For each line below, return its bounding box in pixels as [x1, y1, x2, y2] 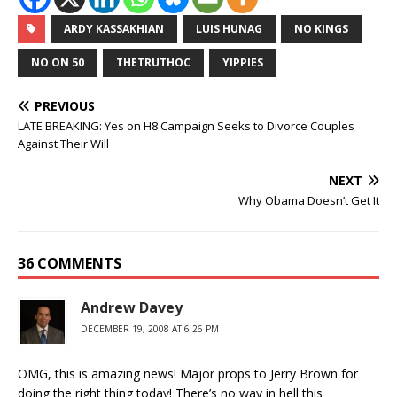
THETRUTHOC [116, 55, 191, 70]
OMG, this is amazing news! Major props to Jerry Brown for [18, 365, 358, 382]
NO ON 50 [31, 55, 84, 70]
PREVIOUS [35, 97, 95, 114]
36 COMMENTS [18, 253, 121, 273]
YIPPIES [222, 55, 263, 70]
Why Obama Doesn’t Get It [238, 192, 379, 208]
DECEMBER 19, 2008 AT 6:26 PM [81, 323, 219, 335]
